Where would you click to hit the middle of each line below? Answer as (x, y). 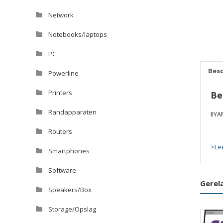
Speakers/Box (70, 190)
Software (62, 170)
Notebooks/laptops (78, 34)
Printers (60, 93)
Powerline (63, 73)
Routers (60, 131)
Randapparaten (72, 112)
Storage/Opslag (72, 209)
